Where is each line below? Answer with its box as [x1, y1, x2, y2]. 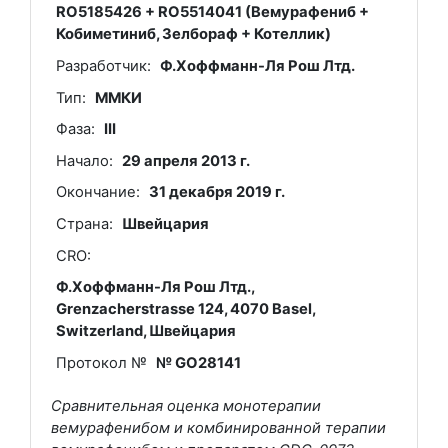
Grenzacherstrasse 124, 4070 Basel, [55, 300, 315, 319]
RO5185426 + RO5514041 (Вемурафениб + [55, 3, 369, 22]
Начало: [55, 151, 113, 170]
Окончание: [55, 183, 140, 202]
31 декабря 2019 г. [149, 183, 286, 202]
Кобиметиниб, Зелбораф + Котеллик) [55, 25, 331, 44]
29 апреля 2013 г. [122, 151, 251, 170]
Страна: [55, 215, 113, 234]
